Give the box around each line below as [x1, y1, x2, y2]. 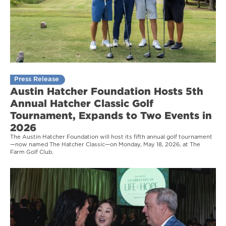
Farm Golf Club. [10, 149, 53, 155]
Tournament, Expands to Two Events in [10, 109, 212, 121]
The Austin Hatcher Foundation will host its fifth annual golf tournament [10, 134, 212, 140]
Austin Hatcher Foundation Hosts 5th [10, 85, 203, 96]
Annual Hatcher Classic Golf [10, 97, 153, 108]
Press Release [14, 76, 59, 83]
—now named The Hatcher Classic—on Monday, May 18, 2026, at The [10, 141, 200, 147]
